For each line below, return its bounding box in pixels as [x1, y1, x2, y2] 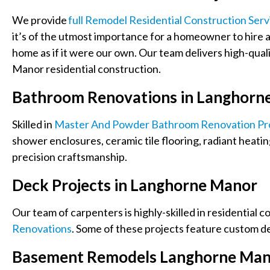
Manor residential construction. [12, 61, 161, 75]
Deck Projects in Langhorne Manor [12, 175, 257, 195]
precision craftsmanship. [12, 149, 127, 163]
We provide [12, 13, 68, 27]
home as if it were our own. [12, 45, 139, 59]
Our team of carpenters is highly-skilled [12, 205, 197, 219]
